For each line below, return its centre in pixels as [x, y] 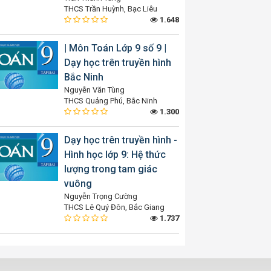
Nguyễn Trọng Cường [101, 196]
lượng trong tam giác [111, 169]
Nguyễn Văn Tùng [94, 90]
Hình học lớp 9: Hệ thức [115, 155]
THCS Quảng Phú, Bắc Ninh [111, 101]
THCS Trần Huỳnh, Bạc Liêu [111, 9]
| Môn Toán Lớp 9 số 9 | [115, 48]
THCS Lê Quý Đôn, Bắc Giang [114, 207]
